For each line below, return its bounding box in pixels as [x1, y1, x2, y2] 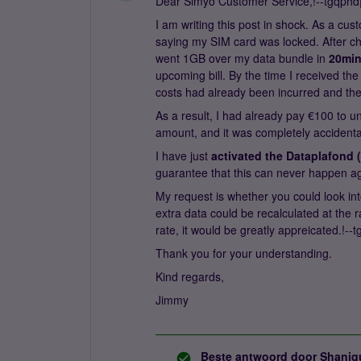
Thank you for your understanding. [156, 245, 332, 261]
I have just [156, 147, 211, 164]
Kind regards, [156, 268, 224, 284]
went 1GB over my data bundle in [156, 50, 329, 66]
